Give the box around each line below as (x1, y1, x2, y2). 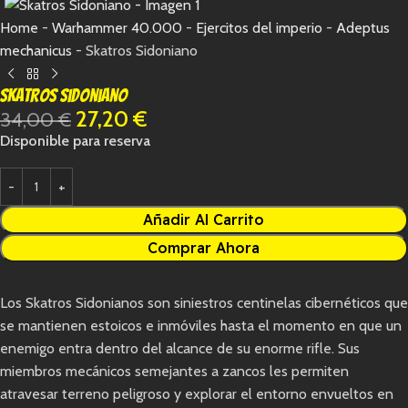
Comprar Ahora (148, 239, 260, 258)
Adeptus (336, 18, 390, 36)
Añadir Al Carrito (143, 210, 265, 229)
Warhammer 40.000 (52, 18, 182, 36)
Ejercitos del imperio (196, 18, 322, 36)
